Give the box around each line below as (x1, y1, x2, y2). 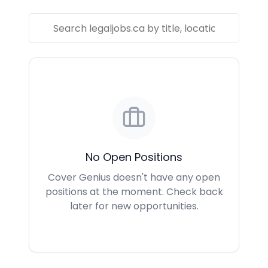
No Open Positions (86, 150, 182, 165)
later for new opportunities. (69, 199, 199, 213)
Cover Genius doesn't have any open (48, 170, 220, 184)
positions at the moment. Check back (45, 185, 223, 199)
